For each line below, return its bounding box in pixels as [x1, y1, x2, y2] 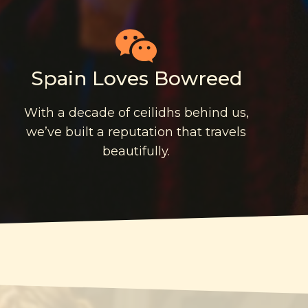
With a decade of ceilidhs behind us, [23, 104, 249, 120]
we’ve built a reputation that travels [26, 124, 246, 140]
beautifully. [102, 143, 170, 159]
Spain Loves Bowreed [30, 66, 242, 90]
